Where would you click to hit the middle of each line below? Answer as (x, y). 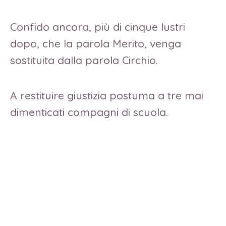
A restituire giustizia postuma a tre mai (107, 95)
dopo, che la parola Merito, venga (96, 44)
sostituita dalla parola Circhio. (86, 60)
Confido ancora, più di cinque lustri (98, 27)
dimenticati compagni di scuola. (91, 112)
